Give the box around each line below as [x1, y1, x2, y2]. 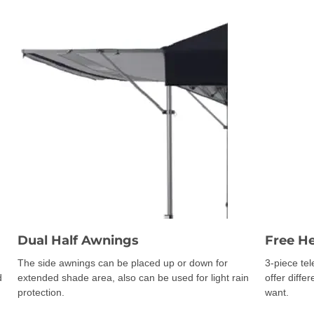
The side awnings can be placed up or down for [18, 257, 228, 268]
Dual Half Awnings [18, 232, 139, 248]
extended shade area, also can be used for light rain [18, 271, 249, 283]
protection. [18, 286, 64, 298]
